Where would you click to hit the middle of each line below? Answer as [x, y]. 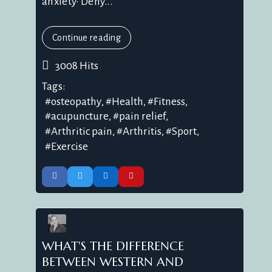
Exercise [70, 146]
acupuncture [80, 117]
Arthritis [142, 132]
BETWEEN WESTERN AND [113, 262]
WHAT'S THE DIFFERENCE [113, 246]
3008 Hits [75, 66]
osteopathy [76, 101]
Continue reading [87, 37]
